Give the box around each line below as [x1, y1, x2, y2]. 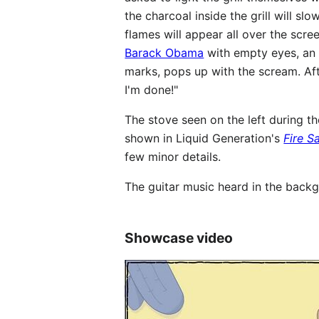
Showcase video [125, 229, 234, 247]
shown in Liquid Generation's [125, 131, 284, 145]
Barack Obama [125, 46, 204, 60]
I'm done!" [125, 83, 179, 97]
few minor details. [125, 150, 221, 164]
